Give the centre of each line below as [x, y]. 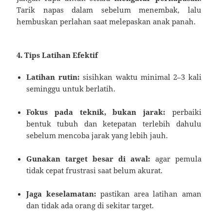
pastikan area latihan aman [149, 193]
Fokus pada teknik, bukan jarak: [96, 112]
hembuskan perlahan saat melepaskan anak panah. [106, 21]
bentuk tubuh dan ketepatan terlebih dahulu [114, 123]
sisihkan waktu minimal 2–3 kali [140, 77]
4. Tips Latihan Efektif [57, 55]
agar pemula [176, 158]
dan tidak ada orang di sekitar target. [90, 205]
